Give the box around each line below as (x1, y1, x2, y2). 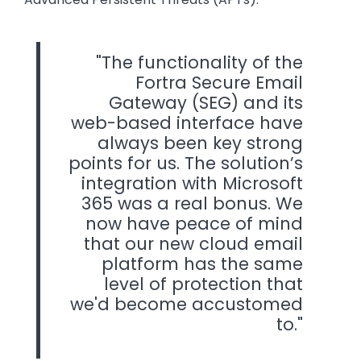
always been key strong (98, 131, 303, 156)
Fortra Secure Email (135, 71, 303, 95)
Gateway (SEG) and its (109, 91, 303, 115)
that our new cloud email (84, 232, 303, 256)
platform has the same (102, 252, 303, 276)
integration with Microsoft (81, 172, 303, 196)
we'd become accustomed (70, 293, 303, 317)
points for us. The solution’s (68, 151, 303, 176)
